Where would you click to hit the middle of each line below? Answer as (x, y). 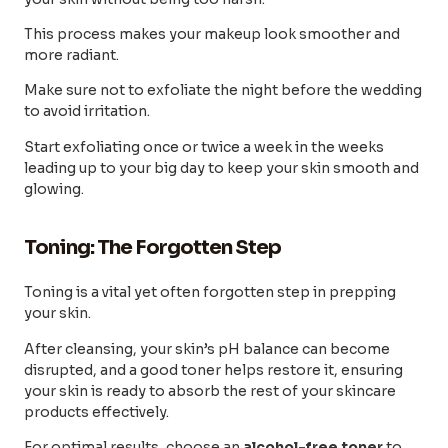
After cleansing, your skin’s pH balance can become (207, 348)
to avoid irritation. (88, 111)
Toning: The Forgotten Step (152, 248)
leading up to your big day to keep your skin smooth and (221, 167)
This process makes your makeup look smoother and (212, 34)
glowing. (54, 188)
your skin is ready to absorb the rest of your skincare (210, 390)
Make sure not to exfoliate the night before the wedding (223, 90)
